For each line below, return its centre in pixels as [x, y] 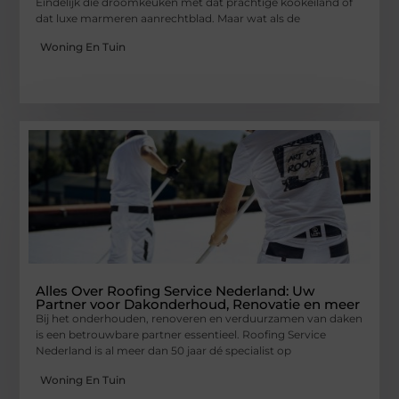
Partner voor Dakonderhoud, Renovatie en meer [198, 305]
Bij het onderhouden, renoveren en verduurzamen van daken [199, 319]
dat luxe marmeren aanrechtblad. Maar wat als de [168, 18]
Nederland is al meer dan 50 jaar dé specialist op [164, 351]
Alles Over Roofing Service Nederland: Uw [175, 291]
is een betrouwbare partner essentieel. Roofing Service [181, 335]
